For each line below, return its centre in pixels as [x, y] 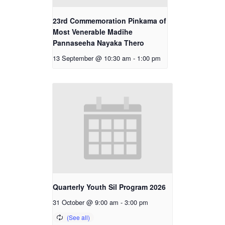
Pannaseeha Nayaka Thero [98, 43]
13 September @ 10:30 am [92, 58]
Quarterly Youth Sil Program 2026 [109, 187]
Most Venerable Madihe [93, 32]
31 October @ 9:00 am [86, 202]
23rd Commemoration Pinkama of [109, 21]
